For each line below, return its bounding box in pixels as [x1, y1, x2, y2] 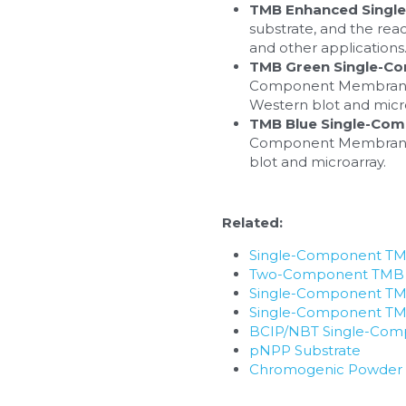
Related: [221, 213, 283, 231]
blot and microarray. [248, 152, 386, 170]
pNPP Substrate [248, 341, 361, 359]
